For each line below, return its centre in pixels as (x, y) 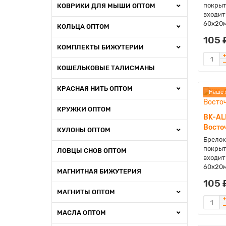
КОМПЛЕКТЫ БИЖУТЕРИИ (100, 47)
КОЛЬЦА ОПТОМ (83, 26)
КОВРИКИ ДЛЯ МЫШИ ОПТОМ (106, 6)
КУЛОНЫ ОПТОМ (84, 130)
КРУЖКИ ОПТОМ (84, 109)
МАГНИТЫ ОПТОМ (86, 192)
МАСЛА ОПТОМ (81, 213)
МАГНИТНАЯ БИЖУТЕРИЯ (99, 171)
